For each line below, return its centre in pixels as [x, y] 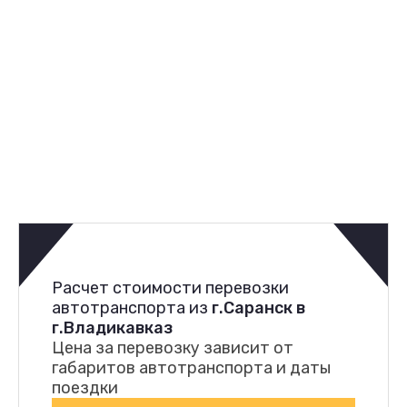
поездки [85, 387]
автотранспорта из [132, 308]
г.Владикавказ [112, 328]
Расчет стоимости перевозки [170, 288]
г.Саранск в [258, 308]
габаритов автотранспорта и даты [191, 367]
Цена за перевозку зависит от [173, 347]
